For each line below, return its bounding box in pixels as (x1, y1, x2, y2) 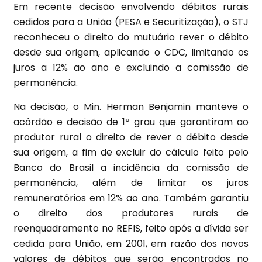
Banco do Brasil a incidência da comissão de (13, 160, 249, 174)
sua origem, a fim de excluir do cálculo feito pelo (13, 145, 249, 159)
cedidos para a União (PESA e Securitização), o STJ (13, 15, 249, 29)
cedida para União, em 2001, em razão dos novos (13, 236, 249, 250)
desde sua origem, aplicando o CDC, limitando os (13, 46, 249, 60)
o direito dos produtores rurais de (13, 206, 249, 220)
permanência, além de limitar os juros (13, 175, 249, 189)
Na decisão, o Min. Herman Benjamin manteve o (13, 99, 249, 113)
